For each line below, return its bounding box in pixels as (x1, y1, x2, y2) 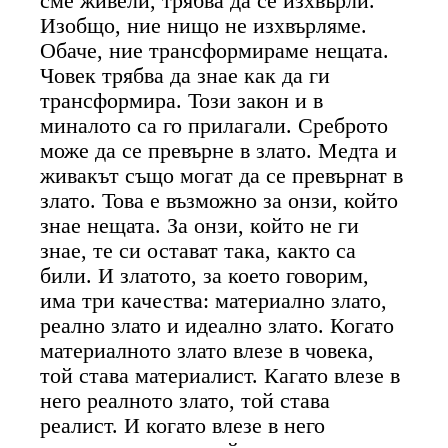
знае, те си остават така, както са (40, 238, 357, 263)
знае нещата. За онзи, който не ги (40, 213, 360, 238)
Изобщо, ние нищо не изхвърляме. (40, 13, 368, 38)
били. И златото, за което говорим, (40, 263, 370, 288)
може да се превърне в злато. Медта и (40, 138, 398, 163)
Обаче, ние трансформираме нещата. (40, 38, 390, 63)
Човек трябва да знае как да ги (40, 63, 331, 88)
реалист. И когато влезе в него (40, 413, 326, 438)
